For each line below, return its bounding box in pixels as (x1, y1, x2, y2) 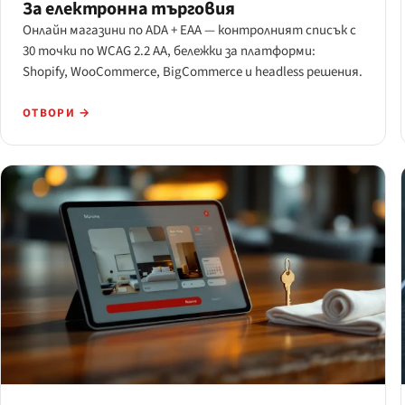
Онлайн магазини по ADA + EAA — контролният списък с (23, 21, 356, 41)
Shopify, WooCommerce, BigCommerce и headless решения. (23, 62, 363, 82)
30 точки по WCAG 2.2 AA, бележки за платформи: (23, 42, 316, 61)
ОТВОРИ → (23, 105, 91, 122)
